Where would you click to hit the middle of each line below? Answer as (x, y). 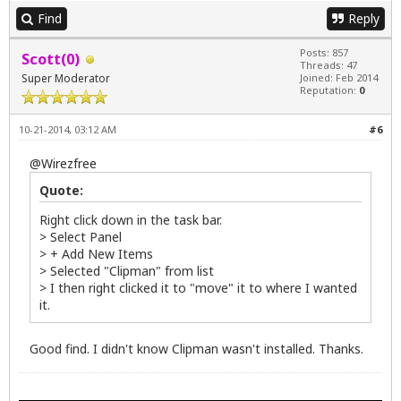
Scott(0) (51, 60)
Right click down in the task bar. (131, 219)
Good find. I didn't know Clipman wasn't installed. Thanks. (196, 348)
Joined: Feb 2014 (339, 78)
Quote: (61, 190)
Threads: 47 (328, 65)
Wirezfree (69, 163)
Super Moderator (66, 79)
